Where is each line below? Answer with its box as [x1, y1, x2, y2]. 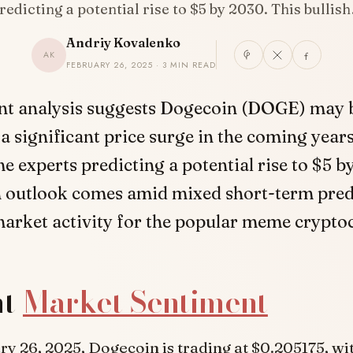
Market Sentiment [22, 279, 268, 325]
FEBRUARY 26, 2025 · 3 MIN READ [66, 58, 216, 71]
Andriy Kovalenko [66, 34, 181, 50]
